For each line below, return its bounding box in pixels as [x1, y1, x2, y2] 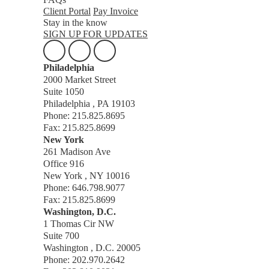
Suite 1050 [43, 86, 84, 97]
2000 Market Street [43, 74, 116, 85]
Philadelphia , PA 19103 [43, 98, 135, 109]
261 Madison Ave [43, 147, 110, 157]
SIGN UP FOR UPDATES [43, 29, 148, 39]
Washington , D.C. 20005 [43, 243, 141, 253]
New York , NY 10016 [43, 171, 130, 181]
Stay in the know [43, 17, 107, 28]
